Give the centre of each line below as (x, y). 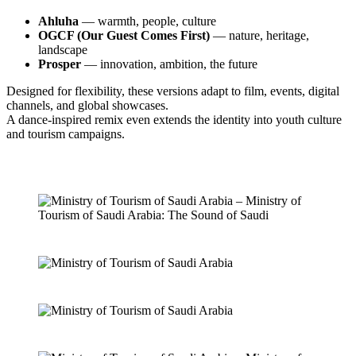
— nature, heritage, (259, 36)
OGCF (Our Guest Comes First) (124, 36)
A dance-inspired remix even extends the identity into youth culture (174, 120)
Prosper (60, 64)
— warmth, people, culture (147, 21)
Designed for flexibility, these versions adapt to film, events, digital (173, 91)
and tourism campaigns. (66, 134)
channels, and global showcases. (87, 106)
